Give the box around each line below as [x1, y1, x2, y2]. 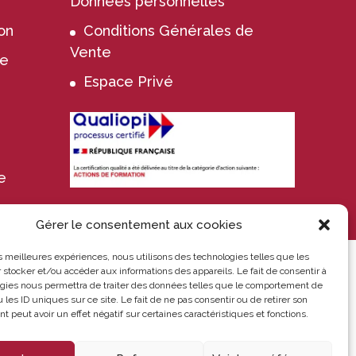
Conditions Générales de [83, 21, 254, 39]
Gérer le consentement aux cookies [35, 218, 242, 232]
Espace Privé [83, 72, 174, 90]
